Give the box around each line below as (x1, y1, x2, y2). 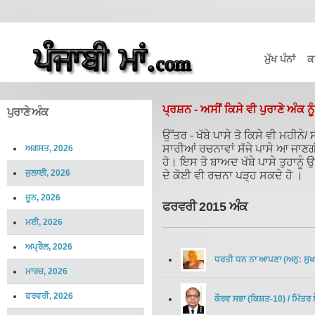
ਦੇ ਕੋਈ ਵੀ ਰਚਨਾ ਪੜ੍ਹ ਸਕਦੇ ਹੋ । (162, 169, 303, 181)
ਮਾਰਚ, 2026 (25, 266, 67, 276)
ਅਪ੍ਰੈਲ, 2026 (25, 242, 72, 252)
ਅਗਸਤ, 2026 (25, 143, 73, 153)
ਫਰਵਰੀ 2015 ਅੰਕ (162, 200, 247, 214)
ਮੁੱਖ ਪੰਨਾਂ (264, 53, 295, 65)
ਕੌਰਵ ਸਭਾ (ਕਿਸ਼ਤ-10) (214, 293, 285, 304)
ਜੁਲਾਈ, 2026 (25, 168, 70, 178)
